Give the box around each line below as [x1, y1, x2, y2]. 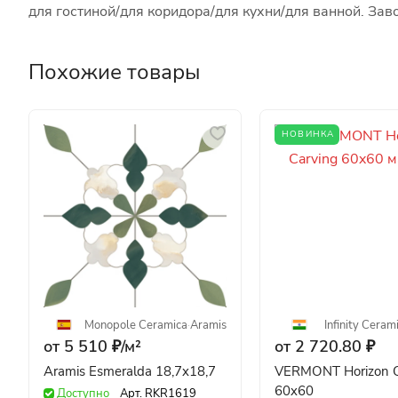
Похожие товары [28, 57, 201, 86]
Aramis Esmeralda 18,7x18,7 [44, 362, 216, 380]
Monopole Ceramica [84, 316, 187, 333]
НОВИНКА [282, 127, 335, 140]
